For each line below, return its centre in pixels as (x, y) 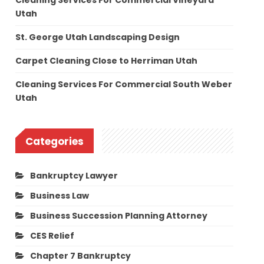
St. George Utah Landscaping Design (98, 37)
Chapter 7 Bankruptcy (81, 255)
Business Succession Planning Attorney (119, 215)
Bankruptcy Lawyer (74, 175)
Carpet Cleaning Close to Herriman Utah (107, 61)
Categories (55, 142)
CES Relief (52, 235)
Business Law (60, 195)
